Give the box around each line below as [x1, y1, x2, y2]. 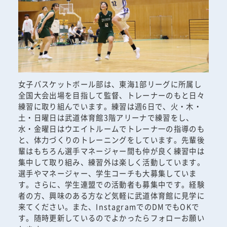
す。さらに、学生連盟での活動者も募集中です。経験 [18, 178, 205, 190]
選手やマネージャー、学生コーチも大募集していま [18, 167, 197, 178]
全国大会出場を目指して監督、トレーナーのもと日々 [18, 89, 205, 100]
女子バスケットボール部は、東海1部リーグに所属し [18, 78, 202, 89]
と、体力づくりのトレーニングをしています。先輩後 [18, 134, 205, 145]
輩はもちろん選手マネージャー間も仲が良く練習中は [18, 145, 205, 156]
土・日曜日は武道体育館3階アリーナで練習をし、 [18, 111, 194, 123]
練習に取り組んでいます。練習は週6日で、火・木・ [18, 100, 202, 111]
